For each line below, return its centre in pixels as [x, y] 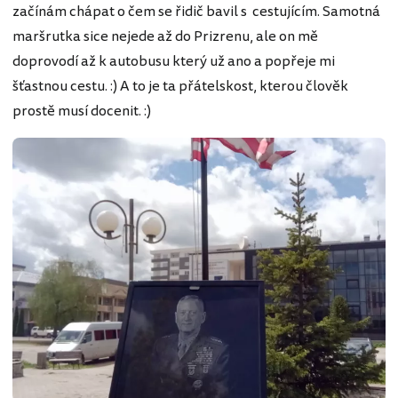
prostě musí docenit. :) [82, 111]
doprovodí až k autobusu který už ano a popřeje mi [174, 61]
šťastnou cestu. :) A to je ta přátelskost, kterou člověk [180, 86]
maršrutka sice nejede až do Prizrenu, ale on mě [165, 36]
